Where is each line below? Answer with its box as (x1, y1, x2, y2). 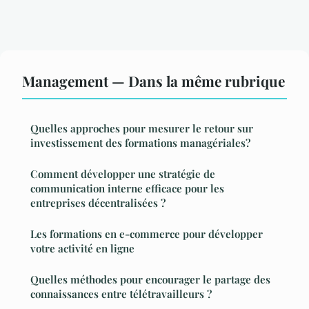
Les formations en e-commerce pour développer (30, 227, 263, 241)
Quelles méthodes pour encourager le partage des (30, 272, 270, 287)
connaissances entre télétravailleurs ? (30, 287, 212, 301)
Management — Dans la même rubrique (22, 71, 285, 91)
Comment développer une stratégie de (30, 167, 215, 181)
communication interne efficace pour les (30, 181, 224, 196)
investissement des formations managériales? (30, 136, 250, 150)
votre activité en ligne (30, 241, 134, 256)
